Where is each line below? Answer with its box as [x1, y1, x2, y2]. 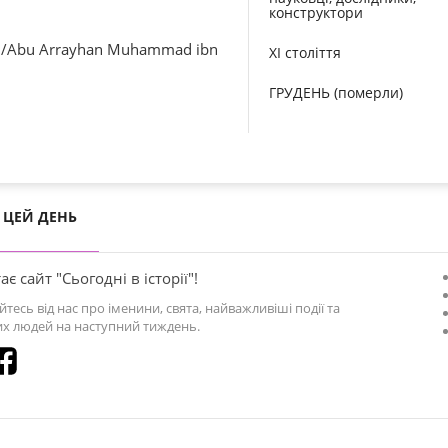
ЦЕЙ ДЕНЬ [3, 207, 77, 226]
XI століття [269, 43, 341, 62]
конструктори [269, 3, 363, 22]
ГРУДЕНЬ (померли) [269, 83, 403, 102]
